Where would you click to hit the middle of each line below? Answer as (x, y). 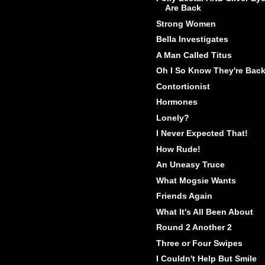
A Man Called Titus (194, 55)
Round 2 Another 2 (194, 227)
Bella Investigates (192, 39)
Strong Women (186, 23)
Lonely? (172, 117)
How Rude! (178, 149)
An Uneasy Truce (190, 165)
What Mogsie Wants (196, 180)
